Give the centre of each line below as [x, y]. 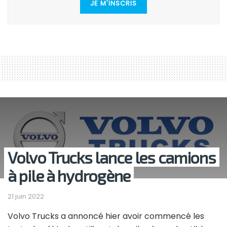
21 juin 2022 [26, 197]
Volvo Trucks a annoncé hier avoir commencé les [106, 216]
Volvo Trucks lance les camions [112, 157]
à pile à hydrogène [69, 176]
